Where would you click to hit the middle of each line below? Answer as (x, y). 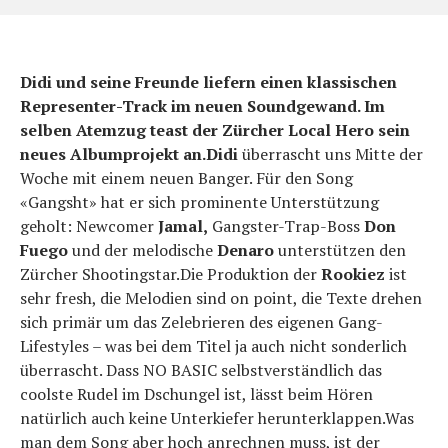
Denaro (245, 250)
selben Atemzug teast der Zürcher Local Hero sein (215, 130)
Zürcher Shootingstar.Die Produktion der (170, 274)
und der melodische (142, 250)
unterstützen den (340, 250)
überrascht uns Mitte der (330, 154)
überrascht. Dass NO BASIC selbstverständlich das (201, 370)
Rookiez (353, 274)
